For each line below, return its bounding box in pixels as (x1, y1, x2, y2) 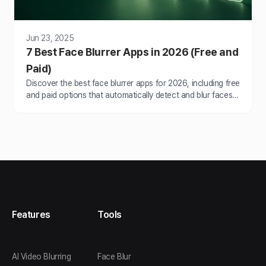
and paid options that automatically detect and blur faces (26, 90, 233, 100)
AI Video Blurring (12, 251, 71, 261)
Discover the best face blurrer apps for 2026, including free (26, 78, 240, 88)
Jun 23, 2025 (26, 33, 74, 43)
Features (12, 208, 50, 220)
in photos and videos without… (26, 102, 138, 112)
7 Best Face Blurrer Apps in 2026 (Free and (26, 45, 239, 58)
